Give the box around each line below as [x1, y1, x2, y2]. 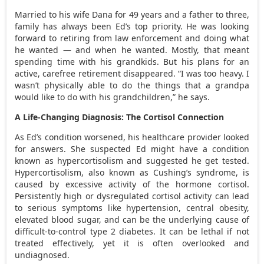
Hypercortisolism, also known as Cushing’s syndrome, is [15, 166, 249, 178]
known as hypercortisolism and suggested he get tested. [15, 154, 249, 166]
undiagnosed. [15, 249, 70, 260]
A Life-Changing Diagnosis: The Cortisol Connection [15, 111, 225, 123]
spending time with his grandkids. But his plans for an [15, 55, 249, 67]
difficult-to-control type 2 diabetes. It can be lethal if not [15, 225, 249, 237]
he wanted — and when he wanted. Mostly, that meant [15, 44, 249, 55]
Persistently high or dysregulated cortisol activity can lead [15, 190, 249, 202]
